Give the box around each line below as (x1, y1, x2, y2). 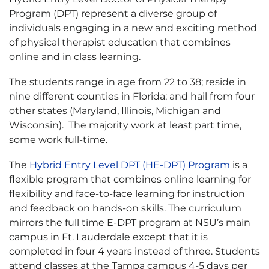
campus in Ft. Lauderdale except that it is (9, 231, 208, 243)
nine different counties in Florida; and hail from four (9, 91, 255, 102)
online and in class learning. (9, 51, 141, 62)
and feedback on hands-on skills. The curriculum (9, 202, 241, 214)
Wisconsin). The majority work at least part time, (9, 119, 241, 131)
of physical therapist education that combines (9, 37, 231, 48)
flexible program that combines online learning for (9, 174, 251, 185)
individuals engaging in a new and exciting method (9, 22, 257, 34)
